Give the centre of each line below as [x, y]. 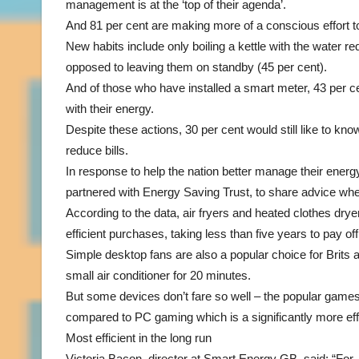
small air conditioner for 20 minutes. [158, 275]
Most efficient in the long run [139, 338]
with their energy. [110, 109]
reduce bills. [97, 150]
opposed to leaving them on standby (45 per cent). [196, 67]
